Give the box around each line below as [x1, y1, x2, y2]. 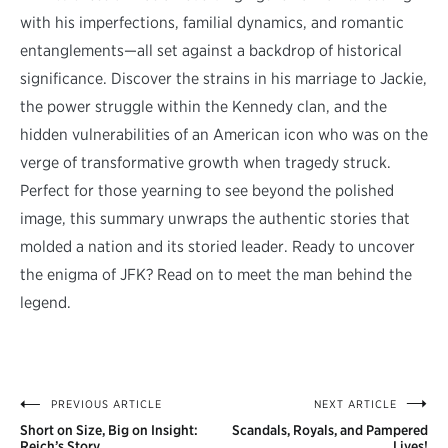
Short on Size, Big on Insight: [20, 422, 198, 439]
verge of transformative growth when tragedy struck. [20, 153, 391, 173]
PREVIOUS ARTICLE [51, 397, 162, 412]
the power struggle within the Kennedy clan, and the [20, 97, 387, 117]
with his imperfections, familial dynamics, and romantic [20, 13, 404, 33]
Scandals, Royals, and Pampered [232, 422, 428, 439]
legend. [20, 293, 71, 313]
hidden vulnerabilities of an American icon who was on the [20, 125, 428, 145]
